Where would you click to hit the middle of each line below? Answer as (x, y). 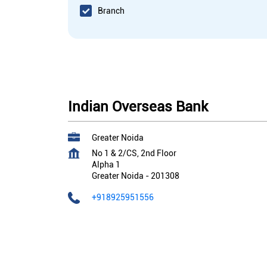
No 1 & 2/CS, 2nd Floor (134, 153)
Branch (111, 10)
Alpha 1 (106, 165)
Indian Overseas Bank (138, 107)
